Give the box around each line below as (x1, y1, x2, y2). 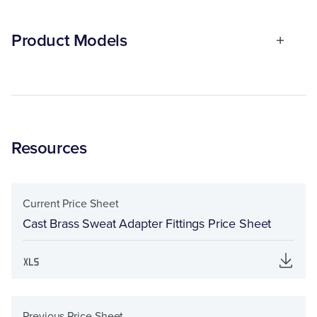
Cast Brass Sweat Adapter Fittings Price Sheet (23, 214, 272, 233)
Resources (11, 135, 87, 161)
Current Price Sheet (23, 195, 119, 212)
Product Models (11, 28, 127, 53)
